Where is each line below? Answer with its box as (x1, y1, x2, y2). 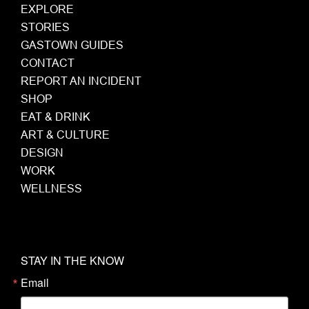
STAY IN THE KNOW (21, 252, 124, 269)
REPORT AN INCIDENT (21, 74, 141, 88)
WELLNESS (21, 182, 82, 195)
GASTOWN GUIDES (21, 39, 123, 52)
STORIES (21, 21, 70, 34)
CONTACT (21, 57, 74, 70)
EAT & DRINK (21, 110, 90, 123)
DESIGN (21, 146, 63, 159)
